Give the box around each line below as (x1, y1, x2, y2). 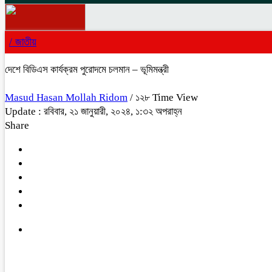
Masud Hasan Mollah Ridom (5, 92, 127, 103)
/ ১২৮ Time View (130, 92, 198, 103)
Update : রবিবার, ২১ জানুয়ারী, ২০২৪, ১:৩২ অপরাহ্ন (5, 106, 182, 117)
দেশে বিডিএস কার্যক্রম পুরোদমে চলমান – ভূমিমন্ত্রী (5, 64, 169, 75)
